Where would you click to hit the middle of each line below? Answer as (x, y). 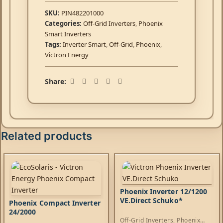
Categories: (63, 24)
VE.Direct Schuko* (151, 201)
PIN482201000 (82, 13)
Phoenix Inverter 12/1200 (164, 192)
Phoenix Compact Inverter (55, 203)
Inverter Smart (84, 45)
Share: (56, 82)
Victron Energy (67, 55)
